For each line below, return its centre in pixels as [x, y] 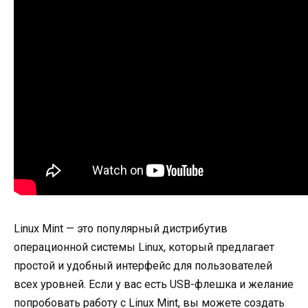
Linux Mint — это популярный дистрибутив [121, 228]
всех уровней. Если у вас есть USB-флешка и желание [154, 284]
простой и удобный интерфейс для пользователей [143, 265]
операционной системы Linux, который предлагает [144, 247]
